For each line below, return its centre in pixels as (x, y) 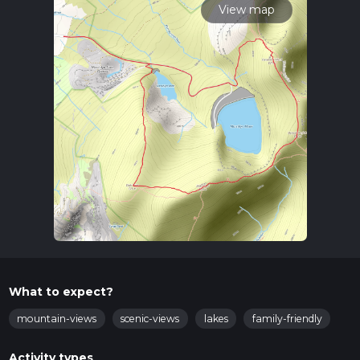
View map (247, 9)
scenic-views (150, 319)
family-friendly (287, 319)
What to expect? (61, 291)
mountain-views (57, 319)
